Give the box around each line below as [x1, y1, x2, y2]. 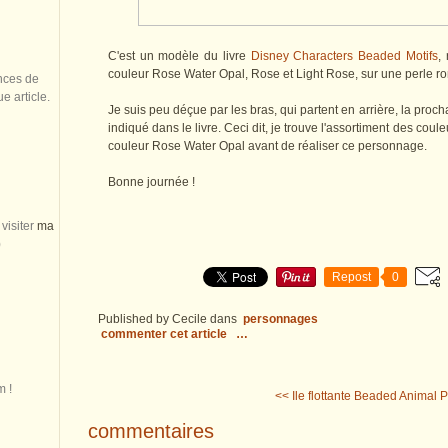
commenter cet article [101, 327, 230, 342]
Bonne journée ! [108, 175, 195, 190]
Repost [332, 270, 371, 285]
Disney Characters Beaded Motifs [250, 49, 438, 64]
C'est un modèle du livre [108, 49, 251, 64]
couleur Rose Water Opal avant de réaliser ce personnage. [108, 139, 427, 154]
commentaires [88, 419, 214, 442]
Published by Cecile [98, 312, 207, 327]
